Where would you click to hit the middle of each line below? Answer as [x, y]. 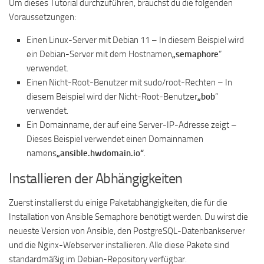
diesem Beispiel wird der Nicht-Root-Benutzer [112, 97]
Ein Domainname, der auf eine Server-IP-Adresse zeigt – [132, 125]
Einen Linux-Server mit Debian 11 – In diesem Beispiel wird [135, 40]
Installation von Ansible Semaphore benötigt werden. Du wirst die [128, 217]
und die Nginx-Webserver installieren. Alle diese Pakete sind [119, 245]
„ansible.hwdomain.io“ [100, 153]
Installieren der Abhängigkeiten [96, 178]
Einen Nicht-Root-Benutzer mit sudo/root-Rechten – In [129, 82]
